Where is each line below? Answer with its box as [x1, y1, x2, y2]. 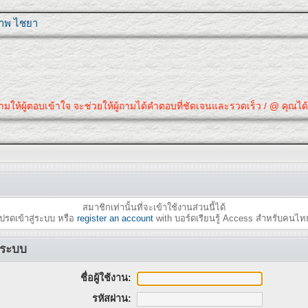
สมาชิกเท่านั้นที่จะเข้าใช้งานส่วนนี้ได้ [82, 202, 225, 213]
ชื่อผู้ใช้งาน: [80, 272, 131, 283]
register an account [76, 213, 153, 224]
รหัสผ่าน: [91, 292, 131, 304]
